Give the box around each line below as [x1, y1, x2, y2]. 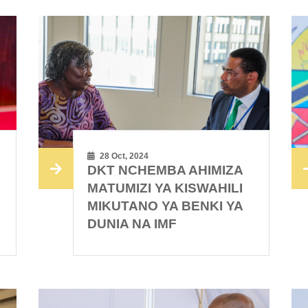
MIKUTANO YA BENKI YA [87, 199, 243, 214]
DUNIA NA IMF [87, 217, 177, 232]
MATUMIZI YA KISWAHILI [87, 181, 243, 196]
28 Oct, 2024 [98, 151, 149, 162]
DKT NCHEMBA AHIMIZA [87, 163, 243, 178]
